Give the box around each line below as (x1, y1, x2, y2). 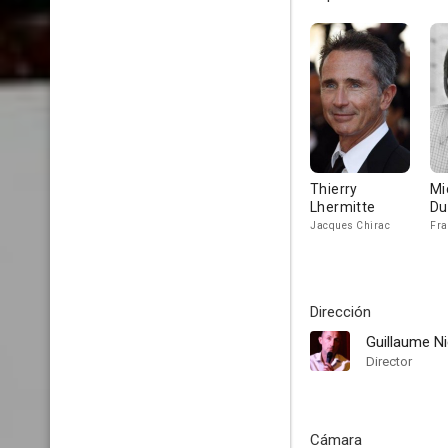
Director (366, 354, 412, 369)
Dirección (310, 303, 371, 321)
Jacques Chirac (310, 220, 390, 231)
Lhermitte (310, 199, 376, 215)
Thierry (310, 181, 358, 197)
